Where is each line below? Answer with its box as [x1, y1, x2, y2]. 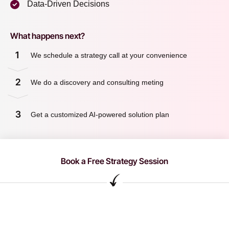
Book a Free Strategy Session [61, 156, 168, 167]
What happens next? [10, 31, 85, 41]
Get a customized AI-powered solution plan [31, 110, 169, 119]
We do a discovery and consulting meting [31, 78, 166, 87]
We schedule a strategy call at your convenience [31, 51, 187, 60]
